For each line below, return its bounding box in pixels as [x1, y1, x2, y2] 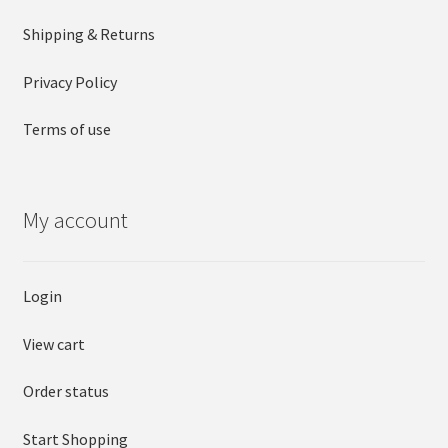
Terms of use [22, 119, 111, 140]
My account [22, 205, 128, 234]
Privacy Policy [22, 71, 117, 92]
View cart [22, 333, 85, 354]
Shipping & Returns [22, 24, 155, 45]
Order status [22, 381, 109, 402]
